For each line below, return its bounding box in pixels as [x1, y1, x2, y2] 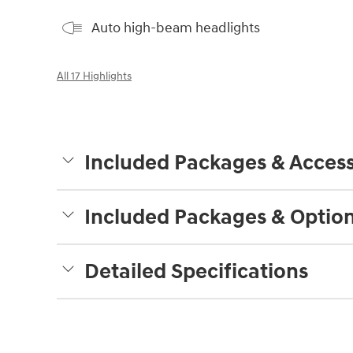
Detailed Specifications [84, 258, 308, 286]
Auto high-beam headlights [91, 18, 260, 37]
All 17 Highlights [57, 70, 132, 84]
